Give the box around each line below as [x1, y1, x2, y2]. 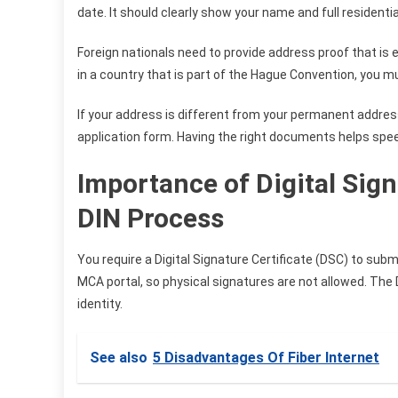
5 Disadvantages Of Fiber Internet [153, 348, 379, 366]
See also [90, 348, 147, 366]
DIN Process [77, 202, 224, 234]
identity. [77, 296, 123, 311]
